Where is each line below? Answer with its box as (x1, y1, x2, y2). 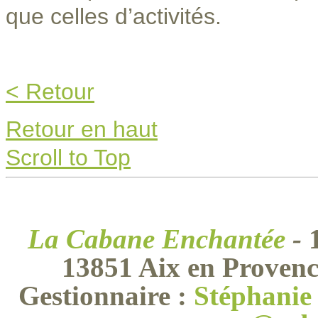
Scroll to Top (6, 145, 131, 170)
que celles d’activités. (6, 4, 221, 29)
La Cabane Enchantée (27, 223, 285, 254)
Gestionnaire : (18, 280, 194, 311)
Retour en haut (6, 116, 158, 142)
